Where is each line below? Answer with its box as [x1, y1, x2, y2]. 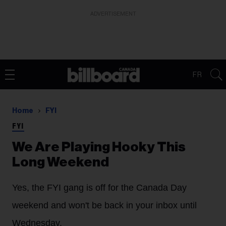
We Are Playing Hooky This [12, 140, 186, 154]
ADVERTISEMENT [90, 11, 136, 17]
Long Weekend [12, 155, 109, 169]
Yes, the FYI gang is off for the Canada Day [12, 183, 187, 193]
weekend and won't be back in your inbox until [12, 200, 197, 210]
